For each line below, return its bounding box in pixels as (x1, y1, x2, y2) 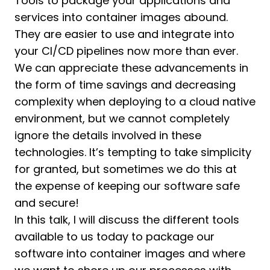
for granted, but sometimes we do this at (14, 162, 237, 177)
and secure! (14, 195, 79, 210)
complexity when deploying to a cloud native (14, 94, 256, 109)
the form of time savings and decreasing (14, 77, 236, 92)
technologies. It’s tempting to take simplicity (14, 145, 251, 160)
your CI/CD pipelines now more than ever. (14, 43, 238, 58)
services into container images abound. (14, 10, 228, 25)
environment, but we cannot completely (14, 111, 230, 126)
